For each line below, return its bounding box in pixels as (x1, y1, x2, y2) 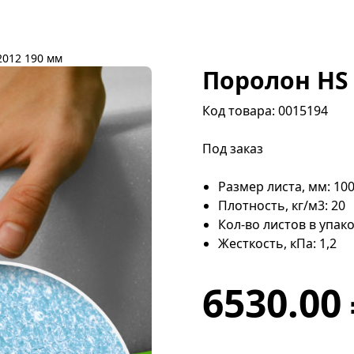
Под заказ (202, 140, 263, 157)
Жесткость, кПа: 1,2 (218, 235, 337, 252)
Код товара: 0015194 (202, 102, 328, 119)
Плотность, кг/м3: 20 (218, 197, 345, 214)
